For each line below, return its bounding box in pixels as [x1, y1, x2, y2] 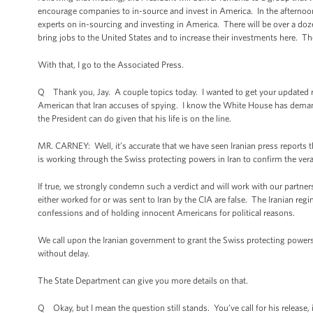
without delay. [38, 248, 92, 259]
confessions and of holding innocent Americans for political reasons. [38, 208, 295, 218]
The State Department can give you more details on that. [38, 275, 248, 286]
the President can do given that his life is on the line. [38, 113, 231, 124]
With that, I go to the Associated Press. [38, 59, 184, 70]
